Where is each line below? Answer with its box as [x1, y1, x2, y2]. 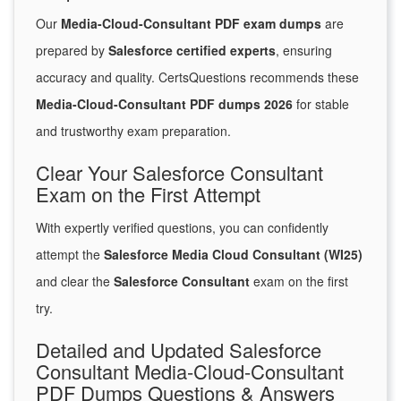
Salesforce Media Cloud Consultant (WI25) [104, 245, 363, 264]
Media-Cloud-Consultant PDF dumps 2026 [36, 95, 293, 114]
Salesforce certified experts [108, 41, 276, 60]
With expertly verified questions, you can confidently [36, 218, 328, 237]
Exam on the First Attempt [36, 180, 260, 209]
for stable [293, 95, 349, 114]
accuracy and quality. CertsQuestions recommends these [36, 68, 359, 87]
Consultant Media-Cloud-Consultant [36, 357, 344, 386]
